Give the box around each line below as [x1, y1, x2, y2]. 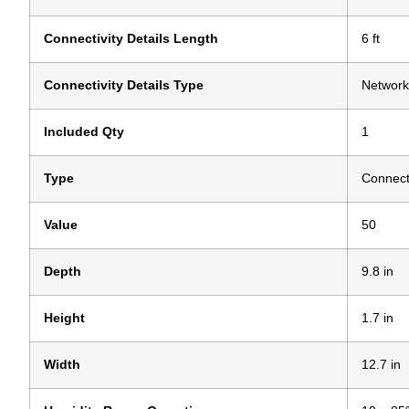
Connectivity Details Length [44, 32, 218, 47]
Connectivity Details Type [44, 79, 204, 93]
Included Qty [44, 125, 124, 140]
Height [44, 311, 85, 326]
